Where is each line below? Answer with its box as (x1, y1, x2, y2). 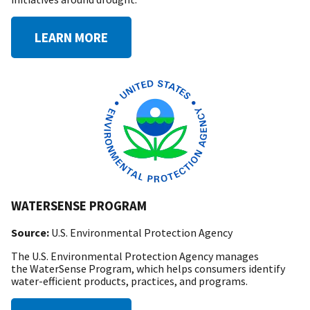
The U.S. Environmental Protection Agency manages (11, 248, 259, 263)
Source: (11, 225, 51, 239)
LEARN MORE (35, 29, 108, 46)
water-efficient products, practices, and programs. (11, 273, 248, 288)
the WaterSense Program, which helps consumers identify (11, 261, 285, 275)
